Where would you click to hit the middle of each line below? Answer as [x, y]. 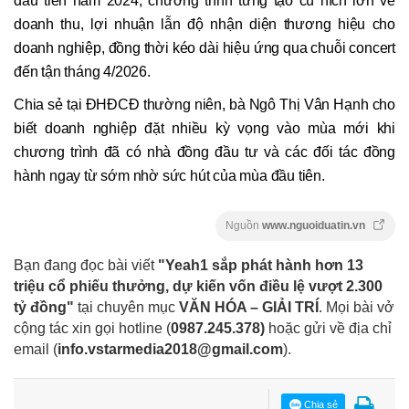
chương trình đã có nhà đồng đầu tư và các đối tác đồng [204, 152]
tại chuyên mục [126, 307]
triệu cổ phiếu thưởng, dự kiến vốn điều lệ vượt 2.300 [198, 286]
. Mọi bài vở [357, 307]
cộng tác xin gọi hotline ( [92, 328]
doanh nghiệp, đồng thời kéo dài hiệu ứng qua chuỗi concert [204, 48]
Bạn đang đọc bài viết [86, 265]
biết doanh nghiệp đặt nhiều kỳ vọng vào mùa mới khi [204, 129]
